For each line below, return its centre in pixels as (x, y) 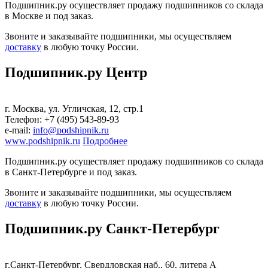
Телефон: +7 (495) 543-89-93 (62, 119)
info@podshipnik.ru (71, 130)
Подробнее (105, 141)
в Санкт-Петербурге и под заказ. (71, 172)
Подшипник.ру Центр (76, 73)
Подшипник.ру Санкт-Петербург (112, 228)
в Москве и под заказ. (49, 16)
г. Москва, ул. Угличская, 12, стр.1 (74, 109)
